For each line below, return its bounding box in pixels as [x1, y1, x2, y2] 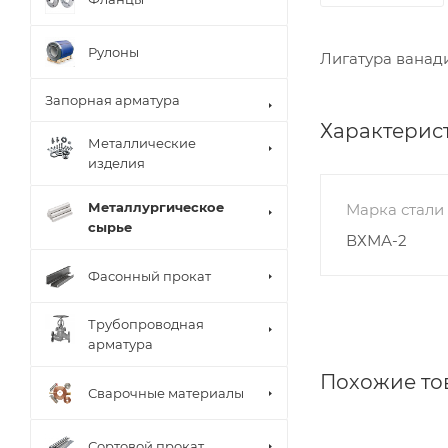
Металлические [88, 135, 196, 151]
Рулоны [88, 43, 139, 60]
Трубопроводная [88, 316, 204, 332]
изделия [88, 155, 145, 171]
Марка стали [346, 199, 444, 219]
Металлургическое [88, 199, 224, 215]
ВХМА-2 [346, 230, 407, 250]
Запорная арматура [45, 92, 180, 108]
